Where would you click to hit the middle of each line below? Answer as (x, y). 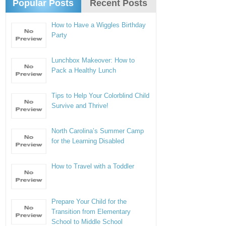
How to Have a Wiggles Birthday (99, 25)
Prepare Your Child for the (89, 202)
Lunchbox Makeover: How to (93, 60)
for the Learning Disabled (88, 141)
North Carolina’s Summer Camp (98, 131)
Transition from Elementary (91, 212)
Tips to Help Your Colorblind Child (101, 96)
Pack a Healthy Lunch (84, 70)
